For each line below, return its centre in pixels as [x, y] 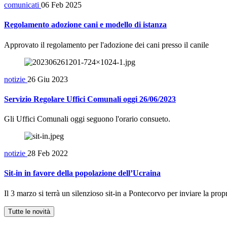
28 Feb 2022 [48, 154]
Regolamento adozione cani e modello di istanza [85, 25]
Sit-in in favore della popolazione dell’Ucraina [82, 173]
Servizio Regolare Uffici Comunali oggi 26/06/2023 [90, 99]
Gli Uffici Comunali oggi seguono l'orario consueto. [87, 119]
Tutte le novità [29, 211]
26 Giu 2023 [48, 79]
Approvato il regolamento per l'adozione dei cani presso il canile [106, 45]
